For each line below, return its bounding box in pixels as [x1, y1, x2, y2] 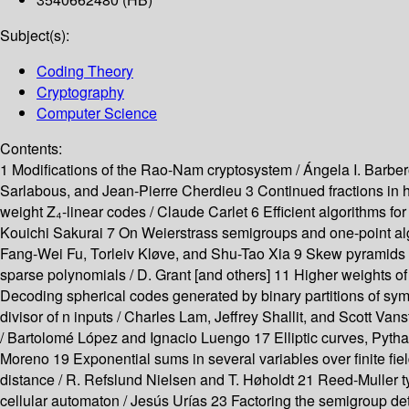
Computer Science [37, 102, 157, 124]
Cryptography [37, 81, 124, 103]
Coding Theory [37, 60, 133, 82]
